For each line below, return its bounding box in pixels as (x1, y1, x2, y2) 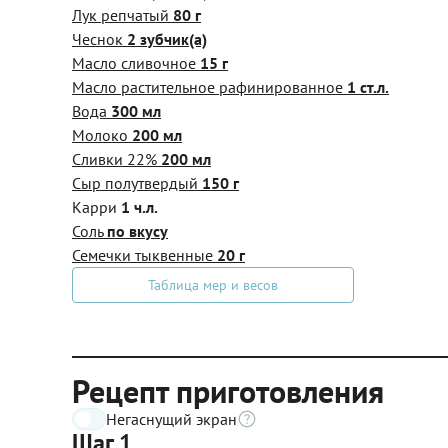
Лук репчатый (72, 4, 173, 25)
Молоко (72, 124, 132, 145)
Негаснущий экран (106, 408, 237, 429)
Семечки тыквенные (72, 244, 217, 265)
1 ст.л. (347, 76, 389, 97)
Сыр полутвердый (72, 172, 202, 193)
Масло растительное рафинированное (72, 76, 347, 97)
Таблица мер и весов (148, 275, 278, 294)
